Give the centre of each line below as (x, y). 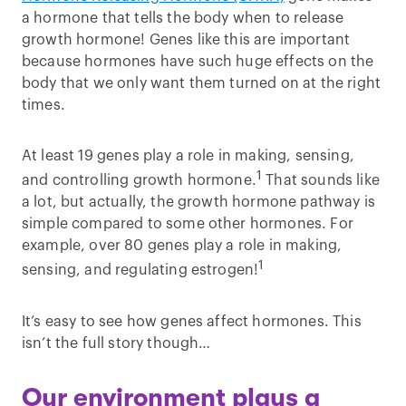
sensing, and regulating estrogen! (140, 271)
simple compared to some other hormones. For (188, 224)
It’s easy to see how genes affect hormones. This (192, 321)
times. (43, 105)
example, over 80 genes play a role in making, (182, 246)
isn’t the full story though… (116, 343)
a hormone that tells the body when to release (183, 18)
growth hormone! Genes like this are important (186, 40)
